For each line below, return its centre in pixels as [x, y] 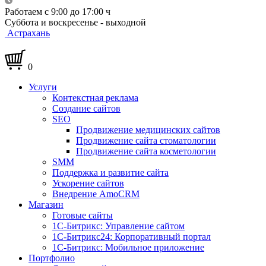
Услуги [43, 87]
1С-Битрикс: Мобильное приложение [128, 248]
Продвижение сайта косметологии [146, 151]
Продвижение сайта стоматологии [146, 141]
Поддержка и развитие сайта [110, 173]
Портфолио [52, 258]
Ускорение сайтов [88, 183]
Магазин [46, 205]
